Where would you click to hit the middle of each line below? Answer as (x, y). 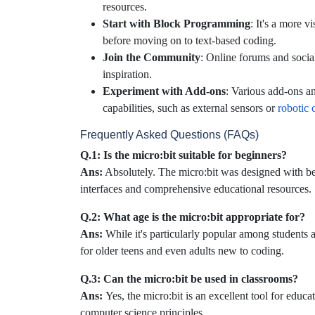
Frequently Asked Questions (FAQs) (169, 134)
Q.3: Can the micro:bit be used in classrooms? (189, 278)
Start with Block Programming (176, 23)
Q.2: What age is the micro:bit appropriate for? (193, 217)
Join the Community (152, 57)
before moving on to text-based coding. (189, 40)
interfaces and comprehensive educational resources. (196, 188)
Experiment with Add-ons (164, 91)
